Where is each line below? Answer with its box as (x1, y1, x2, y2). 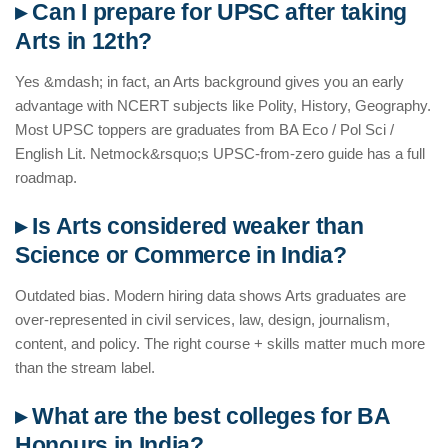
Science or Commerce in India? (15, 243, 347, 269)
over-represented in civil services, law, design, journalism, (15, 311, 390, 329)
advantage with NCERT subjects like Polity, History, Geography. (15, 97, 431, 115)
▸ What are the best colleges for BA (15, 404, 390, 430)
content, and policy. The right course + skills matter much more (15, 335, 425, 353)
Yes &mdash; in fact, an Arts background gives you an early (15, 73, 404, 91)
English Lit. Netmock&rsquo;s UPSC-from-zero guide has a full (15, 145, 425, 163)
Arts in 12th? (15, 29, 153, 55)
